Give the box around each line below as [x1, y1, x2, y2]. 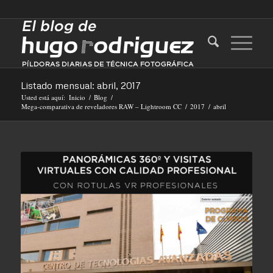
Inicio [68, 93, 85, 102]
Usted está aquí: [21, 93, 65, 102]
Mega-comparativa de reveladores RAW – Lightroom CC [21, 102, 182, 111]
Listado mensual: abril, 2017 [20, 79, 141, 91]
